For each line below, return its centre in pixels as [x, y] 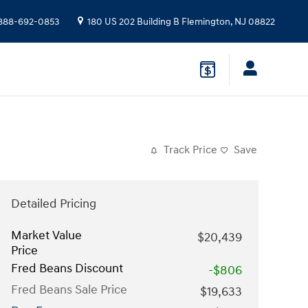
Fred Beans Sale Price [69, 290]
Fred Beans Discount [67, 268]
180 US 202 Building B [133, 22]
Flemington [206, 22]
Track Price [190, 150]
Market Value [46, 235]
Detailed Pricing [54, 204]
